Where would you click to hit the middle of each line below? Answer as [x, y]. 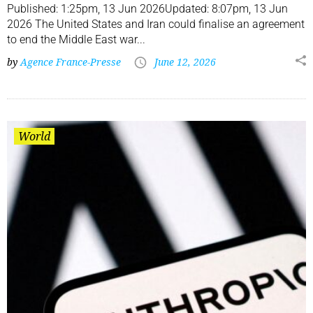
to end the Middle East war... [76, 40]
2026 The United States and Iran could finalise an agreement [156, 24]
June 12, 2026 [185, 62]
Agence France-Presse [71, 62]
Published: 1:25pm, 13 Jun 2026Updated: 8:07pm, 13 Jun [147, 9]
